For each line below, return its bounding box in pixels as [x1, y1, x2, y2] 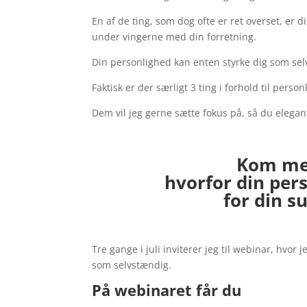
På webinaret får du [92, 279, 246, 300]
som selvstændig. [92, 258, 172, 271]
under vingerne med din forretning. [92, 29, 257, 43]
